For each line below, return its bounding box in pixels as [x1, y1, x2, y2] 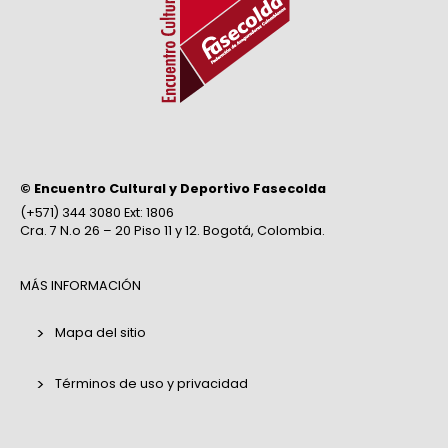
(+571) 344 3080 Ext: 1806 [20, 204, 174, 222]
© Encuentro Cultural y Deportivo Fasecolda [20, 179, 326, 197]
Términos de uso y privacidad [54, 374, 248, 392]
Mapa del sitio [54, 323, 146, 341]
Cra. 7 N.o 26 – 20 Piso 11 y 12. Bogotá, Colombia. [20, 222, 325, 240]
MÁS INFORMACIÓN [20, 277, 141, 294]
